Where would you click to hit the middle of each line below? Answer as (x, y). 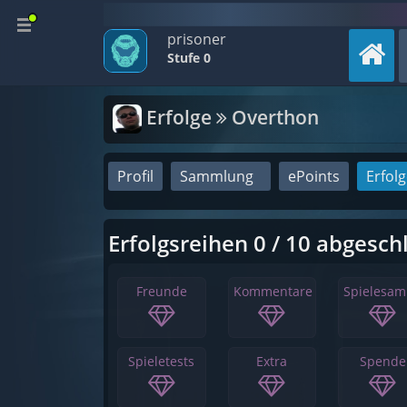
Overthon (273, 117)
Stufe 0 (189, 58)
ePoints (314, 177)
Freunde (161, 292)
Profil (135, 177)
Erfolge (179, 117)
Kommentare (273, 292)
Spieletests (162, 362)
